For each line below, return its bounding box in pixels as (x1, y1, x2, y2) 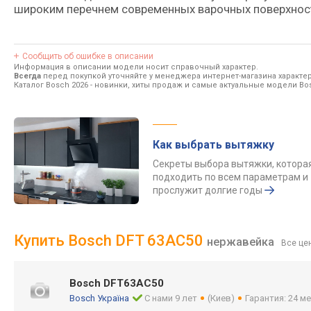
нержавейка (207, 235, 274, 249)
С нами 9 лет (144, 293, 198, 303)
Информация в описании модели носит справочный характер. (14, 62, 258, 72)
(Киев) (208, 293, 235, 303)
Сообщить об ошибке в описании (22, 51, 153, 61)
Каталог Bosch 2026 (14, 81, 88, 90)
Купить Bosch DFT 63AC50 (14, 232, 207, 249)
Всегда (14, 72, 41, 81)
